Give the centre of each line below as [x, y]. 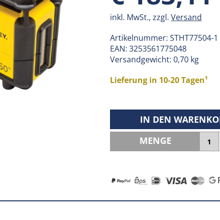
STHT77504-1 [194, 38]
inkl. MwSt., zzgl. [140, 17]
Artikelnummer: [140, 38]
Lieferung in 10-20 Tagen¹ [159, 80]
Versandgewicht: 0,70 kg [154, 59]
